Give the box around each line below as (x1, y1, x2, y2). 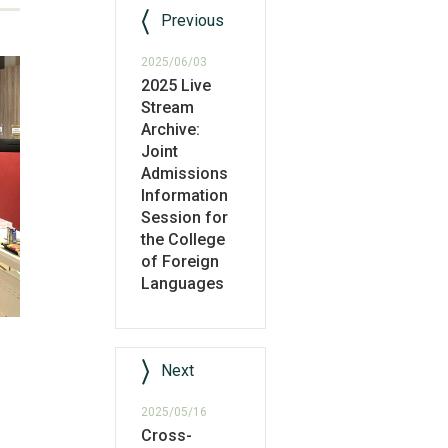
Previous (160, 10, 224, 30)
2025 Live (140, 76, 211, 95)
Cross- (140, 426, 192, 445)
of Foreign (140, 252, 219, 271)
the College (140, 230, 225, 249)
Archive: (140, 120, 200, 139)
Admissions (140, 164, 228, 183)
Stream (140, 98, 194, 117)
